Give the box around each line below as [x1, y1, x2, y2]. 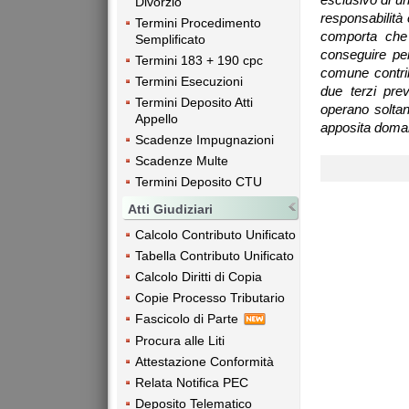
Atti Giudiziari [128, 201, 213, 216]
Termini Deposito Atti [135, 95, 253, 110]
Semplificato [135, 32, 205, 47]
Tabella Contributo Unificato [135, 247, 294, 263]
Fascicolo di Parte [135, 310, 242, 326]
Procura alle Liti [135, 332, 225, 348]
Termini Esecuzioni [135, 74, 243, 89]
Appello [135, 111, 178, 127]
